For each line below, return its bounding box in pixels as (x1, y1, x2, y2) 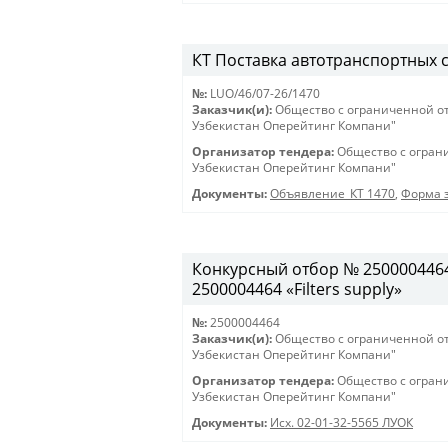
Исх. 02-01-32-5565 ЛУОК (270, 415, 413, 430)
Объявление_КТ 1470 (270, 186, 395, 201)
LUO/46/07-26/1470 (210, 86, 320, 101)
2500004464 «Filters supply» (192, 278, 402, 300)
